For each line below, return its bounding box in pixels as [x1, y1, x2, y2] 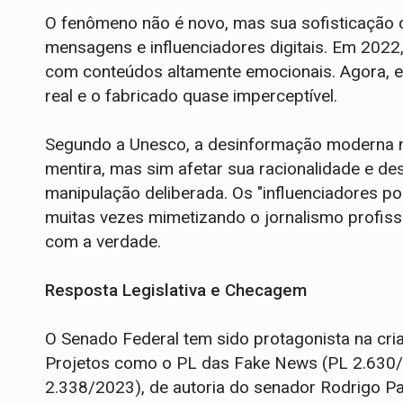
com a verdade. [45, 230, 161, 252]
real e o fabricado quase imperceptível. [45, 85, 337, 106]
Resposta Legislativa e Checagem [45, 279, 307, 300]
